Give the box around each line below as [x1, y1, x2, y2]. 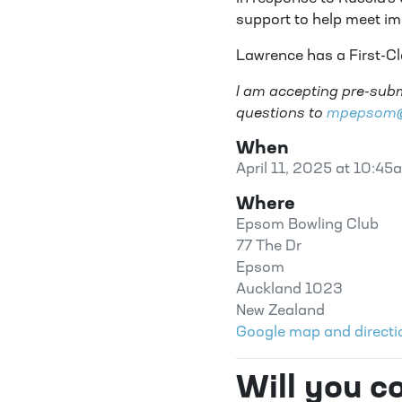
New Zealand [236, 304, 326, 319]
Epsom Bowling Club [236, 218, 380, 232]
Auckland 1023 [236, 283, 344, 297]
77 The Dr [236, 240, 302, 254]
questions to [236, 107, 328, 121]
